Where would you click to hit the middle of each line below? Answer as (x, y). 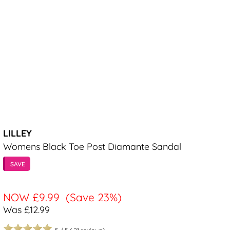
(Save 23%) (94, 197)
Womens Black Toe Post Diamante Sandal (92, 147)
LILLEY (17, 133)
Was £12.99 (26, 210)
